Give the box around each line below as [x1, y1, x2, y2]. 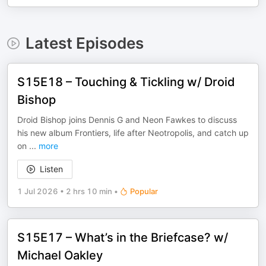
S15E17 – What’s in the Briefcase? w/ [17, 230, 228, 245]
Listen [40, 164, 63, 174]
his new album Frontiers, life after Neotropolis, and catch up [17, 128, 249, 138]
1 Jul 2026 [17, 186, 58, 196]
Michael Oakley [17, 248, 103, 262]
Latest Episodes [25, 34, 144, 52]
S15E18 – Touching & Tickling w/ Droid [17, 75, 235, 89]
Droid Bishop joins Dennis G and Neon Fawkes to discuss [17, 115, 237, 125]
